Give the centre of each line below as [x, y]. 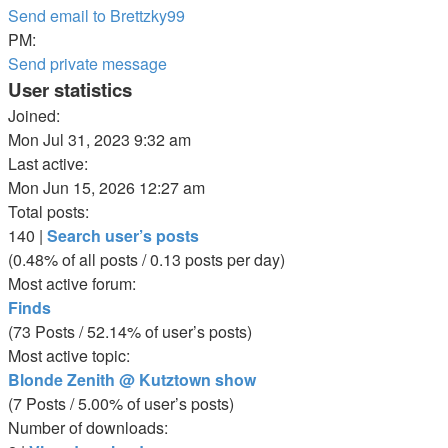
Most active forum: [72, 283]
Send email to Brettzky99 [96, 15]
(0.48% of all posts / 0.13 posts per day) [146, 259]
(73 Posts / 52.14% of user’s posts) [130, 331]
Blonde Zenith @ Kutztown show [132, 379]
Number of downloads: [88, 427]
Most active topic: [69, 355]
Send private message [87, 63]
